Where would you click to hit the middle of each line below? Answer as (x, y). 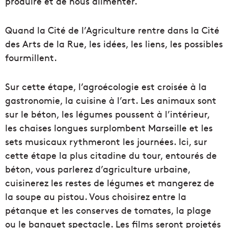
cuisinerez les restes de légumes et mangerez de (110, 182)
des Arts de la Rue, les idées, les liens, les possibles (114, 43)
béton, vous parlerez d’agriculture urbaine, (98, 168)
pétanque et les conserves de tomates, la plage (108, 210)
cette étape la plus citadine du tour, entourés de (111, 155)
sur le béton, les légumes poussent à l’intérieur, (107, 113)
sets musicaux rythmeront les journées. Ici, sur (106, 141)
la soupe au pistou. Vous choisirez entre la (96, 196)
